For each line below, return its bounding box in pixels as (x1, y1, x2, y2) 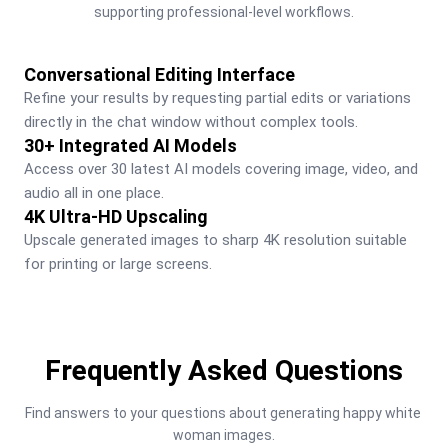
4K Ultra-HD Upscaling (24, 205, 208, 227)
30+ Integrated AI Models (24, 134, 237, 156)
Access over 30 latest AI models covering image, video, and (24, 159, 418, 178)
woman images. (173, 426, 275, 443)
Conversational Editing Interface (24, 63, 295, 85)
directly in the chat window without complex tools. (24, 112, 358, 131)
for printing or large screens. (24, 254, 212, 273)
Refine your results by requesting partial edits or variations (24, 88, 411, 107)
